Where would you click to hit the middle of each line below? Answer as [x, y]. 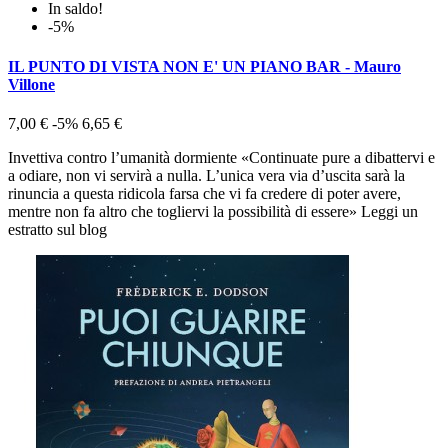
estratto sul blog [57, 229]
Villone [31, 84]
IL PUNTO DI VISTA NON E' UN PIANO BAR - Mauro [204, 66]
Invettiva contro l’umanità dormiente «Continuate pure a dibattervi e [221, 157]
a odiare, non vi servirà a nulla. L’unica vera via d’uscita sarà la [206, 175]
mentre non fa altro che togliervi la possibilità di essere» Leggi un [213, 211]
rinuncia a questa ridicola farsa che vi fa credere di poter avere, [204, 193]
